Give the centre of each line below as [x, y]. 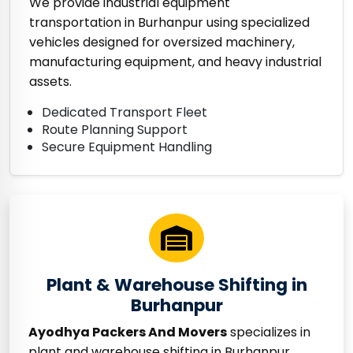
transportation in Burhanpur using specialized [169, 23]
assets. [50, 82]
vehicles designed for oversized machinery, [162, 43]
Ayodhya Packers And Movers [128, 333]
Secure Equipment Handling [127, 147]
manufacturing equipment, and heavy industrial [175, 62]
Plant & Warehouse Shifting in [176, 285]
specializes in [269, 333]
